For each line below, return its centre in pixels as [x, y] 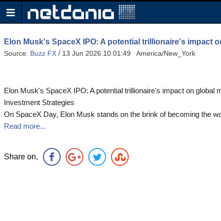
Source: [17, 54]
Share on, [21, 157]
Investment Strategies [39, 103]
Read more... [25, 126]
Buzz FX [43, 54]
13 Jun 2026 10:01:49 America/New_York [129, 54]
